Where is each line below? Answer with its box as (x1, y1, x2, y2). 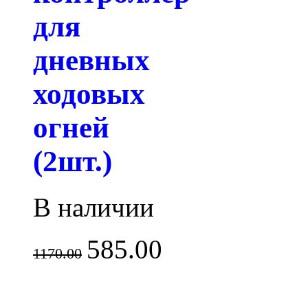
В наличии (33, 192, 154, 222)
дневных (33, 44, 150, 77)
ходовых (33, 78, 145, 111)
